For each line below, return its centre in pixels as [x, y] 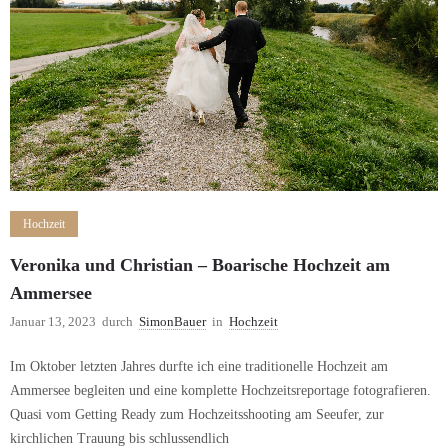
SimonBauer [172, 322]
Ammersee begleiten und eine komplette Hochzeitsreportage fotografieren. [220, 391]
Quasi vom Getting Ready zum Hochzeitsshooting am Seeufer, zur [197, 415]
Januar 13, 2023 [53, 322]
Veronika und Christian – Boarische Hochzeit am [200, 265]
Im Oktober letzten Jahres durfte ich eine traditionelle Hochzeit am [199, 367]
